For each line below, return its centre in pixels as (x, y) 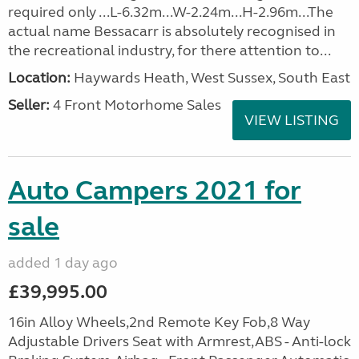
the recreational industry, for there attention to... (169, 50)
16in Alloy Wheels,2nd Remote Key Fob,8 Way (159, 322)
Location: (39, 78)
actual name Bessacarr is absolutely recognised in (172, 31)
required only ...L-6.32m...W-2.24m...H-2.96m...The (171, 12)
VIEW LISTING (292, 120)
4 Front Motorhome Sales (135, 105)
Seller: (29, 105)
